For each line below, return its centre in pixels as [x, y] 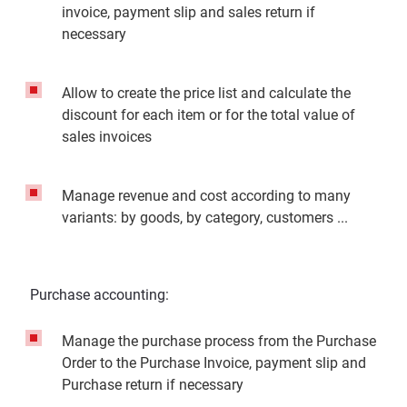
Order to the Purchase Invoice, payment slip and [214, 363]
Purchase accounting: [99, 295]
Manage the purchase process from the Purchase [219, 341]
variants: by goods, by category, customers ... [205, 218]
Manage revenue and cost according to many [206, 196]
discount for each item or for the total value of [208, 115]
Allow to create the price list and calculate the [206, 93]
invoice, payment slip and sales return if [189, 12]
